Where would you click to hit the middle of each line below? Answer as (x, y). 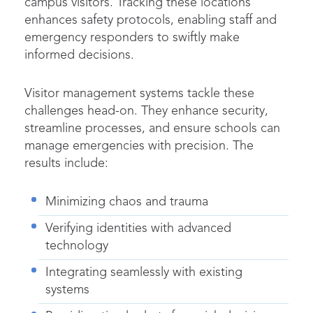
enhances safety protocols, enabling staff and (151, 20)
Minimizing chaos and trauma (127, 202)
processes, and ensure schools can (183, 128)
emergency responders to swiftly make (132, 37)
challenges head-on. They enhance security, (146, 111)
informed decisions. (79, 55)
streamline (55, 128)
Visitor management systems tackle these (139, 93)
